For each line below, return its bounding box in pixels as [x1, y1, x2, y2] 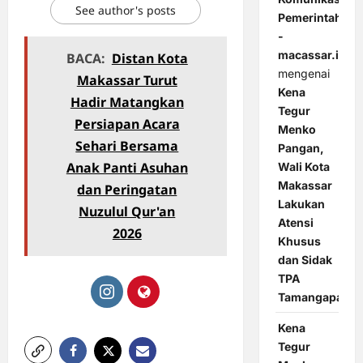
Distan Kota [111, 49, 188, 67]
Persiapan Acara [74, 115, 180, 133]
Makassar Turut [76, 71, 177, 89]
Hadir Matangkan [70, 93, 184, 111]
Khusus [277, 234, 321, 249]
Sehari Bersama [75, 137, 179, 155]
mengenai [277, 66, 330, 81]
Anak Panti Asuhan [66, 159, 188, 177]
